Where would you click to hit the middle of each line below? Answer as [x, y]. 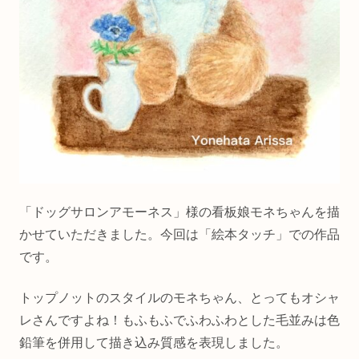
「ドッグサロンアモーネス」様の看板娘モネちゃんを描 [179, 212]
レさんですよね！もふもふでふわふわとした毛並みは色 [179, 320]
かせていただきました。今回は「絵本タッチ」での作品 [179, 235]
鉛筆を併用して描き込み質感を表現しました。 [154, 342]
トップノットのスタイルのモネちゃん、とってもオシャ [179, 297]
